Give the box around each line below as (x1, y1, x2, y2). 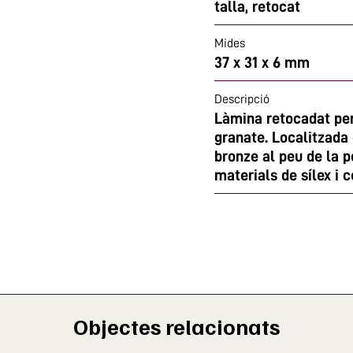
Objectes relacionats (73, 313, 280, 340)
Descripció (214, 93, 269, 106)
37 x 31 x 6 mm (214, 54, 310, 70)
